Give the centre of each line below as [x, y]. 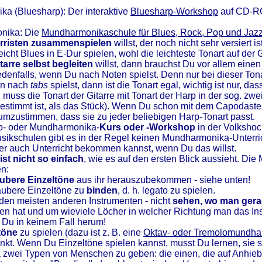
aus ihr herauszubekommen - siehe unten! [162, 180]
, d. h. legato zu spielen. [166, 190]
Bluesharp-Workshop [174, 11]
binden [102, 190]
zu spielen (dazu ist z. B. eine [80, 232]
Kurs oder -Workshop [147, 127]
